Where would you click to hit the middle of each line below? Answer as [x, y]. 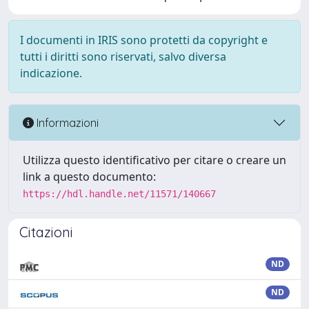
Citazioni [46, 232]
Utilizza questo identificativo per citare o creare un [154, 160]
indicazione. [51, 73]
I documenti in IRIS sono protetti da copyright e [144, 40]
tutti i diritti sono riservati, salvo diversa [123, 57]
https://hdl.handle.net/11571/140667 [119, 194]
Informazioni [66, 122]
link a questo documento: [89, 177]
